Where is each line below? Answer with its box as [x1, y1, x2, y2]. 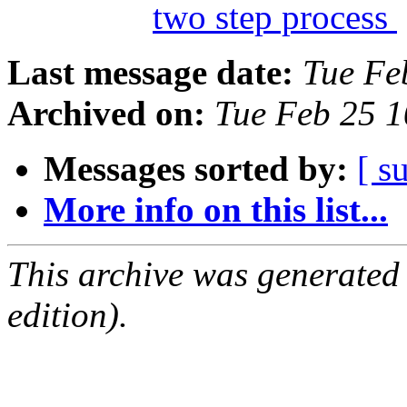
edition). [7, 295, 128, 335]
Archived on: [7, 94, 205, 134]
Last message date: [7, 53, 293, 93]
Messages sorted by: [44, 149, 348, 189]
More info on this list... [44, 190, 388, 230]
